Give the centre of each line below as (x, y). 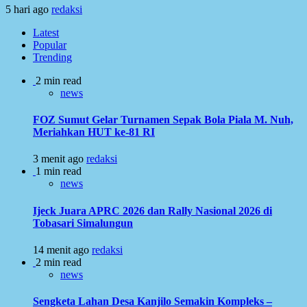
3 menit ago (60, 159)
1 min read (59, 171)
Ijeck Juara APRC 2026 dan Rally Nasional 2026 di (152, 210)
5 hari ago (28, 9)
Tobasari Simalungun (83, 223)
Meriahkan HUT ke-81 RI (94, 132)
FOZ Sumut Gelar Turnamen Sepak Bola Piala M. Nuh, (163, 120)
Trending (52, 57)
